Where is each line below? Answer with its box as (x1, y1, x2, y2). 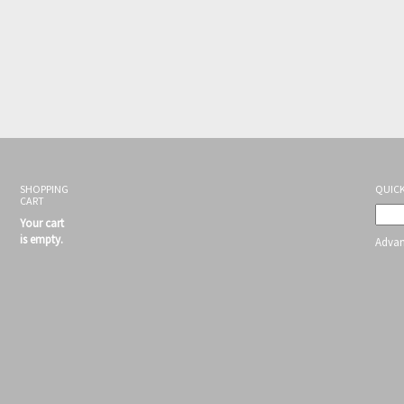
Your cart (20, 215, 64, 231)
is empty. (20, 231, 63, 247)
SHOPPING (20, 181, 69, 196)
